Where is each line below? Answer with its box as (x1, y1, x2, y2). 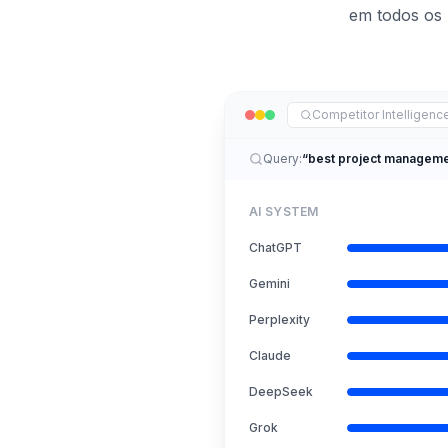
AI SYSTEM (249, 204, 319, 219)
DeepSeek (249, 384, 313, 399)
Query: (263, 151, 302, 166)
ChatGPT (249, 240, 302, 255)
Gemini (249, 276, 290, 291)
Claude (249, 348, 291, 363)
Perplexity (249, 312, 310, 327)
